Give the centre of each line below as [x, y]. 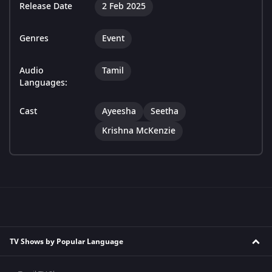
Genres [34, 39]
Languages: [43, 83]
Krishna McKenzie [139, 131]
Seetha [165, 112]
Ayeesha [119, 112]
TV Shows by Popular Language [66, 241]
